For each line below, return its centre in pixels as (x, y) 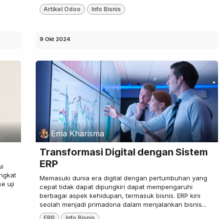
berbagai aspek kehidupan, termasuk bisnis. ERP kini (120, 195)
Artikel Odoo (62, 9)
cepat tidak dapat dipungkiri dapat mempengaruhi (116, 186)
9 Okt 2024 (55, 39)
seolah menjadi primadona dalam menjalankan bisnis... (123, 204)
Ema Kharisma (77, 134)
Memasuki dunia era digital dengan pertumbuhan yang (123, 178)
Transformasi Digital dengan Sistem (123, 152)
